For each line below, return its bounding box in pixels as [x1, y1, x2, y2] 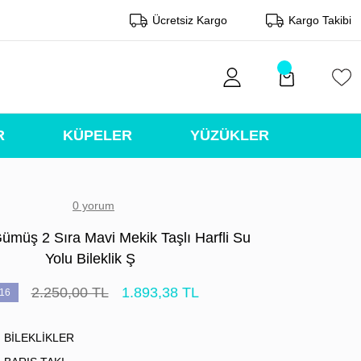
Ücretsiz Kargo [152, 14, 227, 27]
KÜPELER [62, 127, 132, 143]
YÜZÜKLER [189, 127, 269, 143]
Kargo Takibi [288, 14, 351, 27]
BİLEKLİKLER [3, 331, 74, 344]
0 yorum [73, 199, 114, 212]
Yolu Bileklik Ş [45, 251, 135, 267]
